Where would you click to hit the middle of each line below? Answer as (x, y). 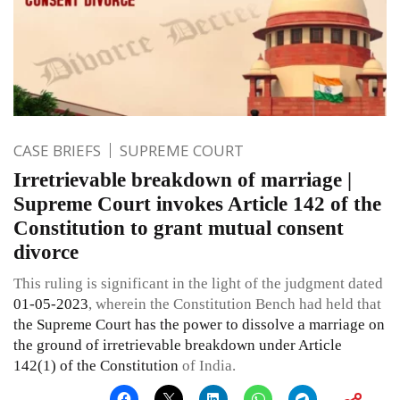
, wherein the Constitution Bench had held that (235, 304)
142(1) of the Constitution (96, 365)
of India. (207, 365)
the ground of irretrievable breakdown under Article (178, 345)
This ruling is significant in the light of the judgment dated (198, 283)
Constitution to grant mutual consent (179, 228)
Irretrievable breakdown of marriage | (183, 179)
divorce (46, 252)
